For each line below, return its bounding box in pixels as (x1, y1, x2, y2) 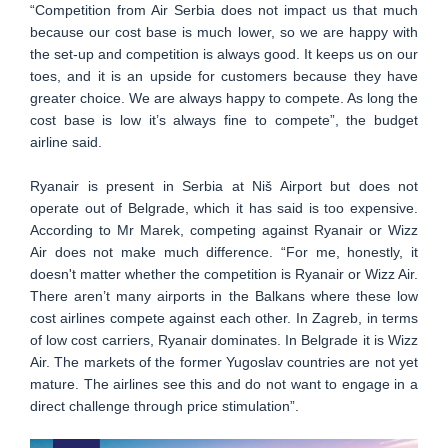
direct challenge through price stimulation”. (30, 398, 299, 414)
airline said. (30, 134, 102, 150)
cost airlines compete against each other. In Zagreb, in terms (30, 310, 418, 326)
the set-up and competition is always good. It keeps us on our (30, 46, 418, 62)
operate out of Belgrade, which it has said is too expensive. (30, 200, 418, 216)
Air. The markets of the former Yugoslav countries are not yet (30, 354, 418, 370)
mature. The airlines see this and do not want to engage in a (30, 376, 418, 392)
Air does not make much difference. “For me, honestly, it (30, 244, 418, 260)
